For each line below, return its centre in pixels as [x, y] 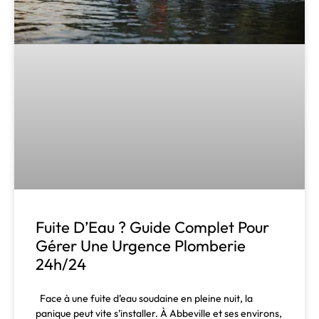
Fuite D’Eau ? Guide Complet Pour [152, 227]
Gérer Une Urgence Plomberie [141, 245]
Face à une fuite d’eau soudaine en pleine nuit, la [144, 298]
